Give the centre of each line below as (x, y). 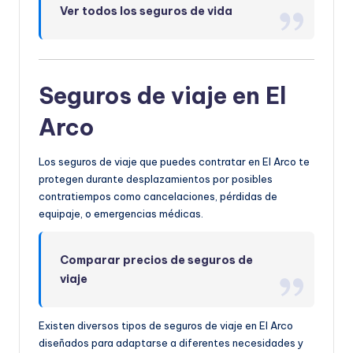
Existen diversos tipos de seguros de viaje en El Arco (166, 325)
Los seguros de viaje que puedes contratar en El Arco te (174, 161)
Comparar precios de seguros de (157, 260)
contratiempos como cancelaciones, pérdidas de (158, 196)
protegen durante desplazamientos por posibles (156, 178)
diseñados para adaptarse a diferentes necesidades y (171, 342)
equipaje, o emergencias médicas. (121, 213)
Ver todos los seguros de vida (147, 11)
